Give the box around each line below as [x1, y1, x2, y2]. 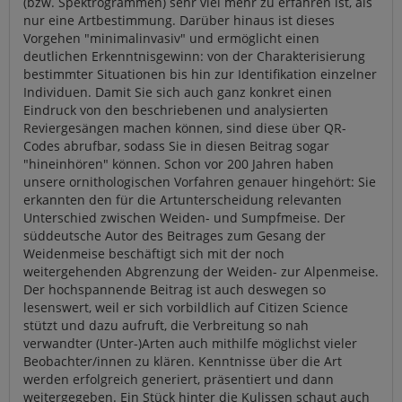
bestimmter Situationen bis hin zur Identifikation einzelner [23, 66, 377, 83]
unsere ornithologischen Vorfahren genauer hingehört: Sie [23, 173, 376, 191]
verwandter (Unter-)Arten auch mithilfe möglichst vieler [23, 335, 357, 353]
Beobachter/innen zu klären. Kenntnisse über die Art [23, 353, 342, 371]
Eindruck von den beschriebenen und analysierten [23, 101, 328, 119]
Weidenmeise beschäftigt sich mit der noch [23, 245, 284, 263]
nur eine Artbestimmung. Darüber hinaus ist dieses [23, 12, 335, 30]
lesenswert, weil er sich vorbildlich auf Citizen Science [23, 299, 348, 317]
